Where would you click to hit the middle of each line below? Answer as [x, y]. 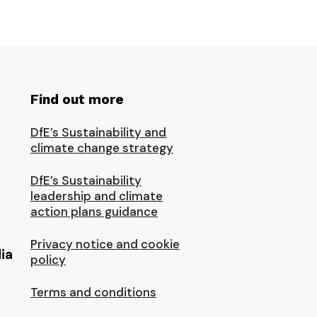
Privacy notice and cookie [105, 244]
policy [48, 260]
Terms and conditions [93, 292]
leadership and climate [97, 196]
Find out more [77, 99]
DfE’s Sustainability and [98, 132]
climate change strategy [102, 148]
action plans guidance [94, 212]
